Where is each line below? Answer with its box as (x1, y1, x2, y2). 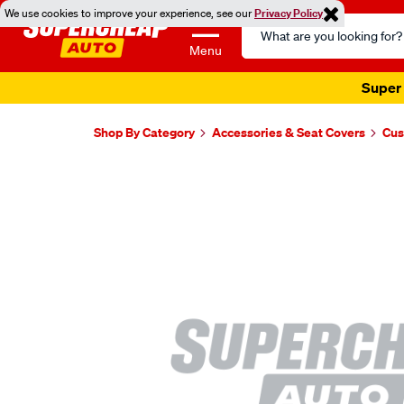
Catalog (241, 36, 290, 54)
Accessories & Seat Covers (212, 124, 365, 141)
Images (91, 164, 176, 196)
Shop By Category (94, 124, 195, 141)
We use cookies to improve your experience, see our (5, 5, 254, 21)
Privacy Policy (254, 5, 323, 21)
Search (241, 14, 286, 32)
